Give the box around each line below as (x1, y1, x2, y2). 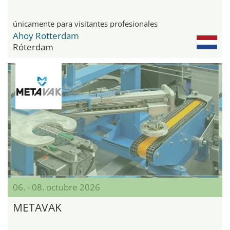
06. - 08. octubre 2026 (13, 181, 100, 193)
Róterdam (13, 41, 53, 53)
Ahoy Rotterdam (13, 29, 79, 42)
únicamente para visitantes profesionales (13, 18, 158, 29)
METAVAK (13, 200, 62, 215)
